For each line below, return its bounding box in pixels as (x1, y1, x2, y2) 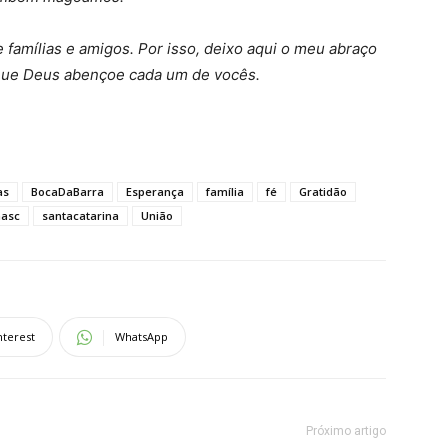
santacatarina (42, 208, 119, 223)
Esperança (126, 184, 184, 199)
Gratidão (299, 184, 347, 199)
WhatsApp (115, 329, 168, 344)
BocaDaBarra (31, 184, 104, 199)
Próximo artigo (306, 424, 386, 438)
